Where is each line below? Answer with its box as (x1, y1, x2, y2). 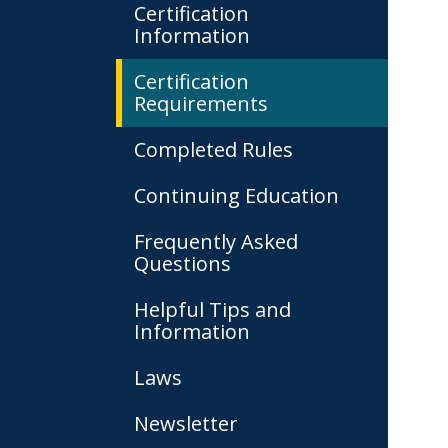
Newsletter (134, 410, 238, 437)
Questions (134, 250, 231, 277)
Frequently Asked (134, 228, 298, 255)
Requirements (134, 90, 268, 117)
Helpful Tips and (134, 296, 291, 323)
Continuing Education (134, 182, 339, 209)
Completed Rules (134, 136, 293, 163)
